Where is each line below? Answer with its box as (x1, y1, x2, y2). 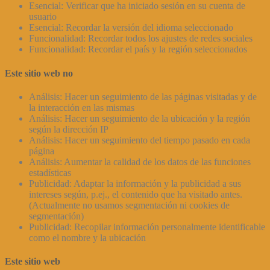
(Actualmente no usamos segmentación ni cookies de (29, 199, 230, 210)
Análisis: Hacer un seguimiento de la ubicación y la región (29, 113, 250, 124)
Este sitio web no (5, 67, 73, 78)
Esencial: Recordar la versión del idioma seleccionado (29, 22, 233, 33)
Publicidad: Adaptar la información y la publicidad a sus (29, 178, 241, 189)
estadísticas (29, 167, 71, 178)
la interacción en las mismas (29, 102, 134, 113)
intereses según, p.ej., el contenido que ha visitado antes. (29, 189, 242, 199)
